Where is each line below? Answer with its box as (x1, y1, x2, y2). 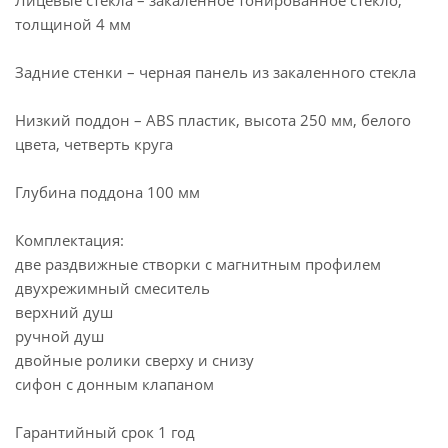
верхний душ (15, 302, 113, 322)
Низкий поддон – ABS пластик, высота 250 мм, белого (15, 110, 411, 130)
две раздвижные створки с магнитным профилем (15, 254, 381, 274)
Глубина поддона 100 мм (15, 182, 200, 202)
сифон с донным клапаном (15, 374, 214, 394)
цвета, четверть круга (15, 134, 173, 154)
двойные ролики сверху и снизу (15, 350, 254, 370)
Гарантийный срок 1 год (15, 422, 195, 442)
